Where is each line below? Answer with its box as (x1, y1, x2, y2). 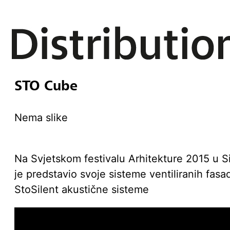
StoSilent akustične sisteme (14, 183, 149, 196)
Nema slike (14, 111, 68, 124)
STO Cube (14, 78, 78, 93)
